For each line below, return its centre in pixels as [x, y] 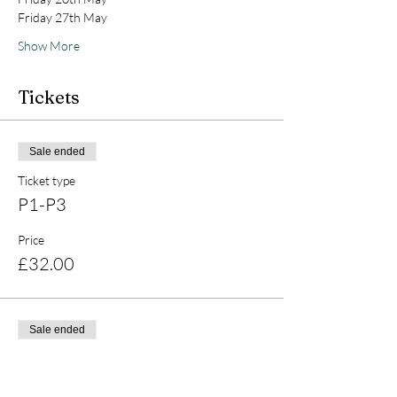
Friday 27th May [64, 17]
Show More [49, 46]
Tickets [49, 97]
